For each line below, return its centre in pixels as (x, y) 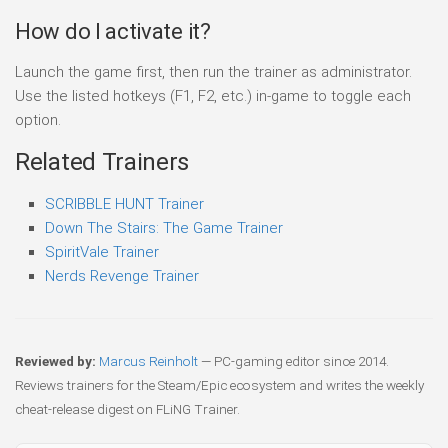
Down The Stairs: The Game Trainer (164, 227)
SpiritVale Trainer (102, 251)
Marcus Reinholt (148, 360)
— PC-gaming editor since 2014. (293, 360)
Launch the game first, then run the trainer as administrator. (213, 71)
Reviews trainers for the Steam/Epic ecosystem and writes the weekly (219, 384)
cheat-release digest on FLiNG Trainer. (127, 408)
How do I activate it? (113, 31)
